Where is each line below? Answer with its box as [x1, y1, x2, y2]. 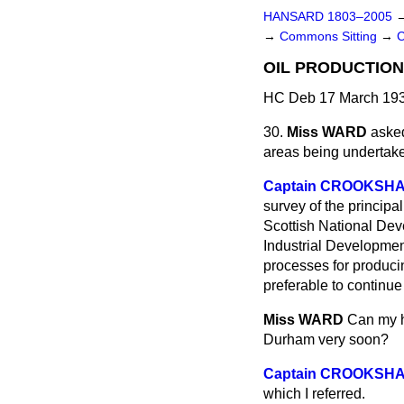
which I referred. [263, 386, 365, 401]
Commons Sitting [280, 30, 381, 43]
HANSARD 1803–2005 [263, 10, 392, 23]
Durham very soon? [263, 332, 389, 347]
